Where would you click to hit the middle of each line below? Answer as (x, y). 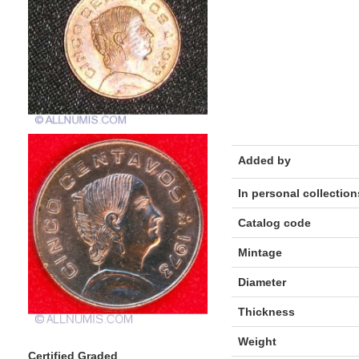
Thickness (266, 312)
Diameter (262, 282)
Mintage (260, 252)
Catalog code (274, 223)
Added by (264, 160)
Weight (257, 341)
